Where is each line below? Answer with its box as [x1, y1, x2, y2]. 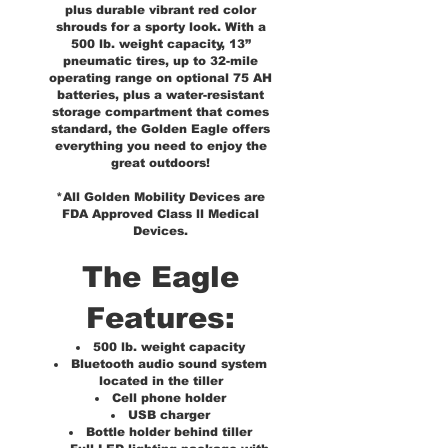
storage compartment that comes [52, 105, 269, 119]
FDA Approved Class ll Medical [62, 207, 259, 221]
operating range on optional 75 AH [49, 71, 272, 85]
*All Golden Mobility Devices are [56, 190, 265, 204]
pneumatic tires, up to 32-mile [63, 54, 258, 68]
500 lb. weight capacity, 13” [70, 37, 251, 51]
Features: [86, 302, 235, 334]
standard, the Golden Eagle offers [51, 122, 270, 136]
